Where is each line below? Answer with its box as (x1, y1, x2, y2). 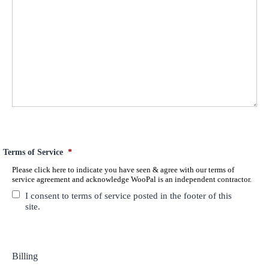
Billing (12, 250, 38, 261)
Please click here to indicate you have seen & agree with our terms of (12, 165, 234, 174)
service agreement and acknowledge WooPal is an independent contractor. (12, 174, 252, 184)
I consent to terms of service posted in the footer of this (25, 190, 232, 201)
